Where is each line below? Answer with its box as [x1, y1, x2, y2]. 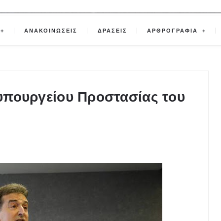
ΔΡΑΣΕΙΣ [97, 28, 127, 34]
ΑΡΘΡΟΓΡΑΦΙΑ [147, 28, 200, 34]
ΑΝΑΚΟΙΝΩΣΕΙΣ [24, 28, 78, 34]
